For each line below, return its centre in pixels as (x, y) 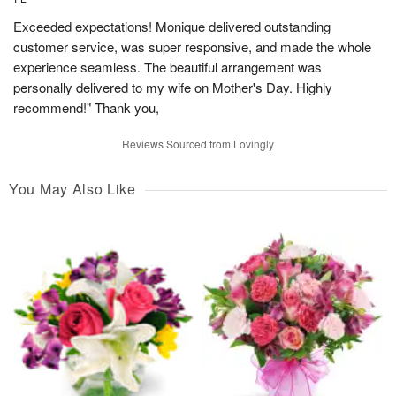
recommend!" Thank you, (86, 108)
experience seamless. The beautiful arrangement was (168, 67)
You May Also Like (72, 189)
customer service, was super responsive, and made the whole (192, 47)
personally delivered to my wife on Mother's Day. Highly (173, 88)
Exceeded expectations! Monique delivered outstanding (172, 27)
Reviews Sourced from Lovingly (198, 144)
